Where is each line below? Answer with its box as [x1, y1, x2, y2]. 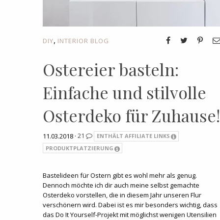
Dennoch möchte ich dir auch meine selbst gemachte [43, 181, 199, 190]
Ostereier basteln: [43, 57, 179, 81]
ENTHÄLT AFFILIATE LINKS [96, 132, 170, 140]
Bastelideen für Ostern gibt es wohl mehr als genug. [43, 171, 197, 180]
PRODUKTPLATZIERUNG [45, 144, 113, 152]
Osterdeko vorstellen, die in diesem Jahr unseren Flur [43, 191, 201, 200]
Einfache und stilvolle [43, 81, 206, 104]
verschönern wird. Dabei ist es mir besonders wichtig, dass [43, 200, 218, 210]
